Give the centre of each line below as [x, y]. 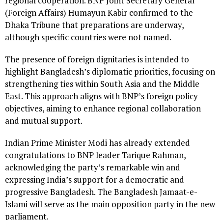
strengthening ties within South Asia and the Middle [102, 83]
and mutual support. [44, 120]
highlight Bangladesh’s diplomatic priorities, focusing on [110, 71]
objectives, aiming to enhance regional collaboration [103, 108]
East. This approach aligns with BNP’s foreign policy [101, 96]
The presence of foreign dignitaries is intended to [97, 59]
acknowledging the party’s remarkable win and [93, 167]
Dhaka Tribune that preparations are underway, [94, 25]
